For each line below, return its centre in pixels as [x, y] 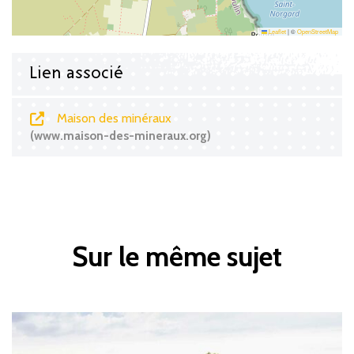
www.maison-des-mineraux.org [121, 135]
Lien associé [76, 73]
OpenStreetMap [318, 31]
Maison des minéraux [113, 118]
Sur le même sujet [177, 256]
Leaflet [277, 31]
